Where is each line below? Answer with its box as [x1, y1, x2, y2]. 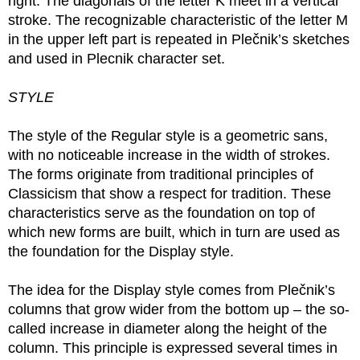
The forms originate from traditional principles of [8, 166, 313, 182]
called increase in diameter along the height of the [8, 321, 327, 337]
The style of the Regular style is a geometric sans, [8, 128, 328, 144]
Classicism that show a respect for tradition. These [8, 186, 331, 202]
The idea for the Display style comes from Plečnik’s [8, 282, 335, 298]
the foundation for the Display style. [8, 243, 234, 260]
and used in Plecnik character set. [8, 51, 225, 67]
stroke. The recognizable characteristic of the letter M [8, 12, 348, 28]
